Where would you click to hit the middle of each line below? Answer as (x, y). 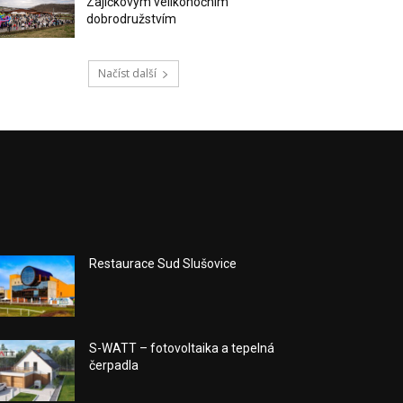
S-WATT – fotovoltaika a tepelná (182, 349)
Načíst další (127, 74)
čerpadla (114, 366)
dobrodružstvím (132, 19)
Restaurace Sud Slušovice (163, 264)
